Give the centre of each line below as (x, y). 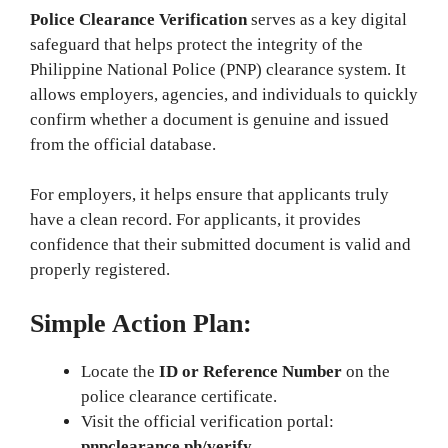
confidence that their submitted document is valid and (220, 244)
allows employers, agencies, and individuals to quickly (224, 94)
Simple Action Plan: (141, 323)
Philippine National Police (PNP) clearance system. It (218, 69)
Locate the (120, 371)
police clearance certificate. (179, 396)
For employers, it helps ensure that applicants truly (209, 194)
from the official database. (123, 144)
